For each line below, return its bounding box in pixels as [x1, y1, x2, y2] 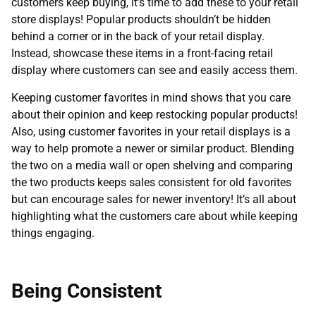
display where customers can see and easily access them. [11, 63, 298, 78]
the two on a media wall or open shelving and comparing [11, 158, 293, 172]
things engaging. [11, 226, 95, 240]
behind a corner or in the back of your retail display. [11, 30, 265, 44]
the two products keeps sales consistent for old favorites [11, 175, 291, 189]
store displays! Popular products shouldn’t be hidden [11, 13, 271, 27]
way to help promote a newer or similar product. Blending [11, 141, 294, 155]
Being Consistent [11, 279, 162, 303]
